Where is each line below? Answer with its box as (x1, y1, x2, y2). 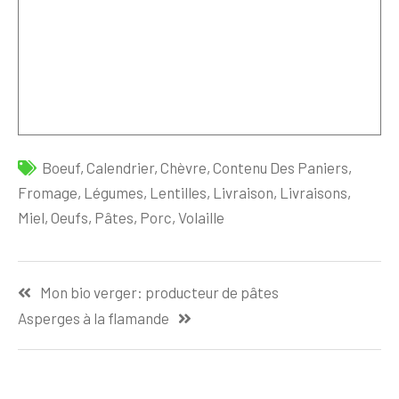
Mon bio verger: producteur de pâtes (40, 283, 279, 301)
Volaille (178, 208, 224, 226)
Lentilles (150, 183, 207, 201)
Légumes (84, 183, 143, 201)
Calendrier (86, 159, 154, 176)
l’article (17, 325, 76, 346)
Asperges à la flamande (18, 309, 169, 327)
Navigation (17, 265, 101, 286)
